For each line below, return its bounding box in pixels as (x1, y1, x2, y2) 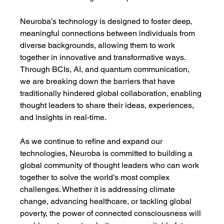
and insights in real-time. (20, 112, 107, 122)
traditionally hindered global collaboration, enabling (20, 88, 204, 98)
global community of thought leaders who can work (20, 160, 201, 170)
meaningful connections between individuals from (20, 28, 197, 38)
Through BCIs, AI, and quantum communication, (20, 64, 192, 74)
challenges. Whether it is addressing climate (20, 184, 177, 194)
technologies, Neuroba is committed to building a (20, 148, 195, 158)
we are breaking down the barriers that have (20, 76, 177, 86)
